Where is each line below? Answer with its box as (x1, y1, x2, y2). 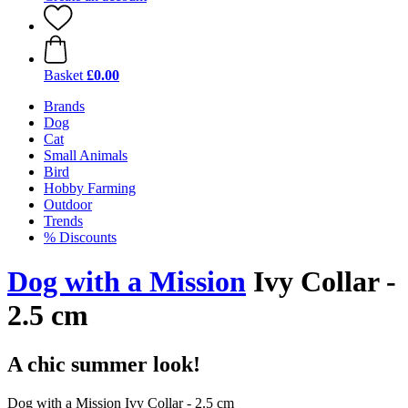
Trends (44, 213, 83, 229)
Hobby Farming (44, 180, 136, 196)
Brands (44, 98, 85, 114)
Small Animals (44, 148, 127, 163)
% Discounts (44, 229, 117, 245)
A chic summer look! (7, 352, 200, 376)
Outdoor (44, 197, 92, 212)
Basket (44, 67, 83, 83)
